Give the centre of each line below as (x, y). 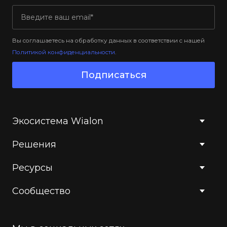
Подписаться (113, 75)
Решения (34, 144)
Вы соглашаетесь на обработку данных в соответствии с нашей (108, 41)
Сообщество (41, 191)
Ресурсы (32, 168)
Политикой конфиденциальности (64, 52)
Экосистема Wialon (58, 121)
